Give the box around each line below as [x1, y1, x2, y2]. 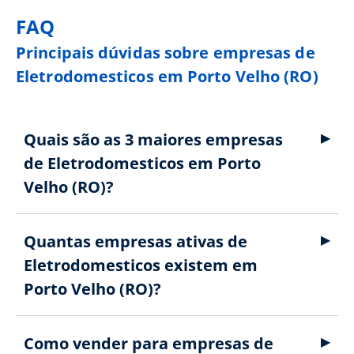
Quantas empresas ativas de [24, 231, 247, 252]
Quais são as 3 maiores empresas [24, 129, 283, 150]
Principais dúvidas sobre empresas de [16, 42, 315, 63]
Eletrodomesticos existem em [24, 254, 258, 276]
